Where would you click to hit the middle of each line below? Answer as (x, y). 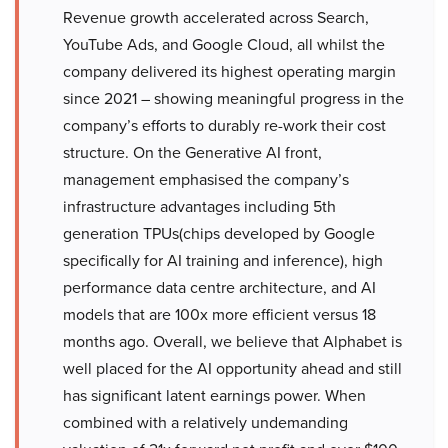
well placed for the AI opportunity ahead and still (232, 369)
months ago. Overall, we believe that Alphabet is (232, 342)
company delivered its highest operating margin (229, 72)
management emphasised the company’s (206, 180)
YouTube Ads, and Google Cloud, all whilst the (224, 45)
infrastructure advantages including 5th (199, 207)
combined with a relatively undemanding (205, 423)
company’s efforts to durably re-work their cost (224, 126)
